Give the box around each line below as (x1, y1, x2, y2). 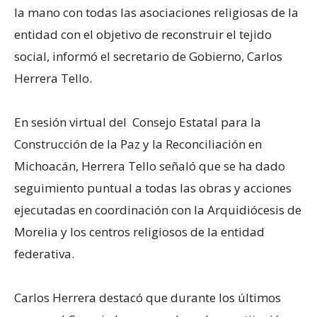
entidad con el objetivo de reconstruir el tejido (14, 25, 272, 42)
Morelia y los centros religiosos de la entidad (14, 223, 265, 240)
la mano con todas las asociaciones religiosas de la (14, 4, 299, 21)
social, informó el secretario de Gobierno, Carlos (14, 47, 282, 64)
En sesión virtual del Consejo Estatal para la (14, 113, 261, 130)
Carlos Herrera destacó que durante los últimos (14, 289, 281, 306)
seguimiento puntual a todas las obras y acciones (14, 179, 292, 196)
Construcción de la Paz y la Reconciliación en (14, 135, 262, 152)
